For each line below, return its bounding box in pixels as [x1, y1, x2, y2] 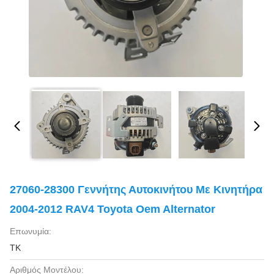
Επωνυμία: [10, 226, 51, 236]
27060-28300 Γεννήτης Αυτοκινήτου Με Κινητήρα [10, 183, 262, 196]
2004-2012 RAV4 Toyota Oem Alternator [10, 203, 215, 215]
